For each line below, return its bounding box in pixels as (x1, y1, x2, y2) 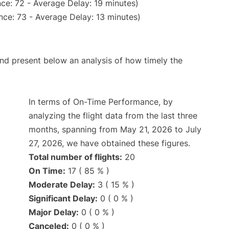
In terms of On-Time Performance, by (29, 97, 173, 107)
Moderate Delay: (29, 179, 95, 190)
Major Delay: (29, 207, 79, 218)
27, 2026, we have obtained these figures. (29, 138, 190, 149)
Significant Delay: (29, 193, 98, 204)
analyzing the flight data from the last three (29, 110, 197, 121)
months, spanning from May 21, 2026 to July (29, 124, 201, 135)
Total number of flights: (29, 152, 122, 163)
